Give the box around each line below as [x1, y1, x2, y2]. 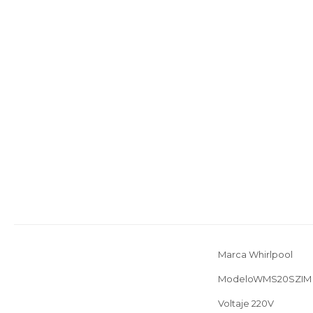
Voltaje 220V [218, 297, 274, 309]
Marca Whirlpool [218, 248, 293, 260]
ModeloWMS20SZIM [218, 272, 312, 284]
